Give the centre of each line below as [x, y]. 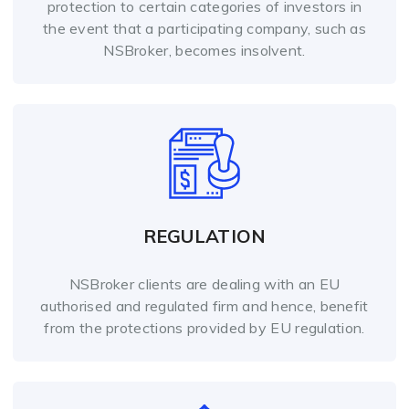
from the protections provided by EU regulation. [204, 328]
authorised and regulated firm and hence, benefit [204, 306]
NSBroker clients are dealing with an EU [204, 284]
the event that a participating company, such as [204, 29]
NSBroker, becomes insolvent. [204, 51]
